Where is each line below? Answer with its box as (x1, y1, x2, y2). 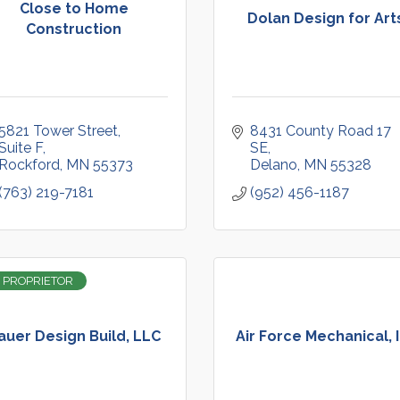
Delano (250, 156, 297, 173)
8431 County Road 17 (250, 122, 391, 139)
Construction (26, 20, 122, 37)
